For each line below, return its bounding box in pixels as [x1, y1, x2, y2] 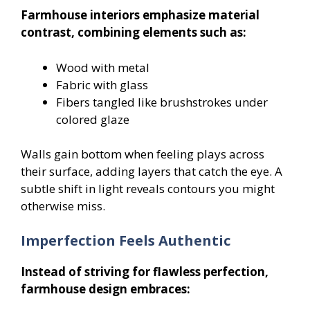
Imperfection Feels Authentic [21, 230, 230, 250]
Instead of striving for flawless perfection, [21, 263, 268, 280]
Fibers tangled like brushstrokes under [56, 93, 268, 110]
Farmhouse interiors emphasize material [21, 7, 259, 24]
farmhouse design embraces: [21, 280, 190, 297]
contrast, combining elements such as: [21, 24, 246, 41]
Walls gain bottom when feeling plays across [21, 146, 264, 163]
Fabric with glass [56, 76, 148, 93]
